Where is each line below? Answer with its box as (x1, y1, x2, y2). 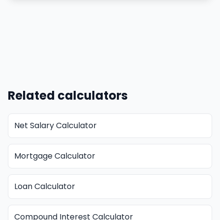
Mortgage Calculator (14, 150, 95, 162)
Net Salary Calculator (14, 120, 97, 131)
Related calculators (8, 87, 128, 104)
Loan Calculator (14, 181, 75, 192)
